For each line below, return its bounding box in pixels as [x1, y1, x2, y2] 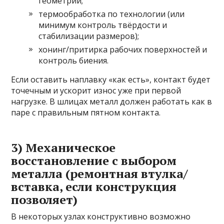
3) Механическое [11, 139, 116, 156]
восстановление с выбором [11, 152, 177, 169]
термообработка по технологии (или [38, 8, 185, 20]
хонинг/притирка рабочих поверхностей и [38, 44, 207, 55]
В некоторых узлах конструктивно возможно [11, 211, 191, 222]
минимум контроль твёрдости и [38, 19, 167, 31]
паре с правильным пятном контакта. [11, 107, 161, 118]
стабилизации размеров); [38, 30, 139, 42]
